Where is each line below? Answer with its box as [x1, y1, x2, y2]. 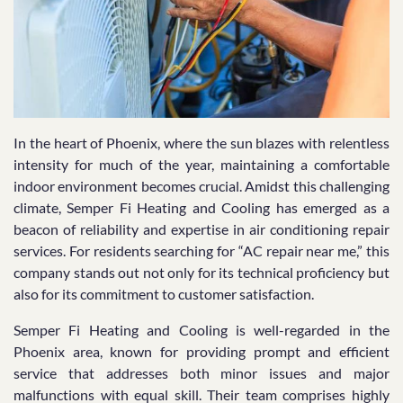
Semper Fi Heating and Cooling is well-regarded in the [13, 321, 390, 339]
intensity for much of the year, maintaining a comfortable [13, 156, 390, 174]
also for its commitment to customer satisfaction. [13, 285, 314, 303]
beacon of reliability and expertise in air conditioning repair [13, 220, 390, 238]
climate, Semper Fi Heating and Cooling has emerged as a [13, 199, 390, 217]
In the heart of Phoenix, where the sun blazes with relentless [13, 134, 390, 152]
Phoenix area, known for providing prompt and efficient [13, 343, 390, 361]
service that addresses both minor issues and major [13, 364, 390, 382]
